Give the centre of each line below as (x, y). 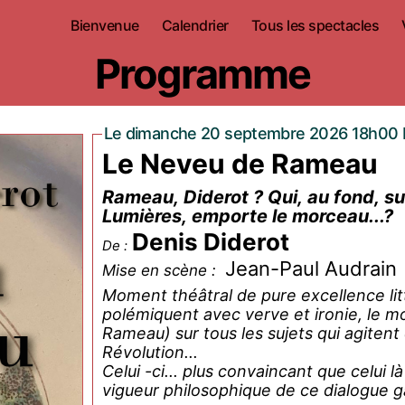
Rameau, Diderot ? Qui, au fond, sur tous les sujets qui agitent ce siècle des (184, 197)
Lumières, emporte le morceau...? (247, 216)
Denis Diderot (210, 242)
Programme (202, 74)
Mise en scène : (161, 270)
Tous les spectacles (315, 25)
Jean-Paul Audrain (311, 268)
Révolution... (150, 352)
